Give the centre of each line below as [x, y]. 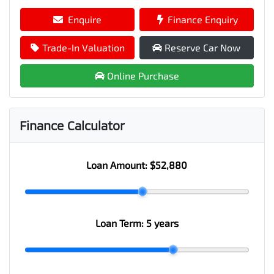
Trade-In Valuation [83, 47]
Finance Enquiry [202, 19]
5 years [162, 223]
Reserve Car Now [203, 47]
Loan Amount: [118, 165]
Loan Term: [120, 223]
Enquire [84, 19]
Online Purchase [143, 75]
